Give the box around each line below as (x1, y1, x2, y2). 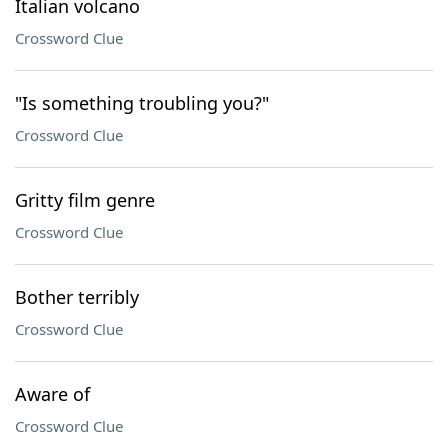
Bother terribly (15, 285, 139, 309)
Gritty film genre (15, 188, 155, 212)
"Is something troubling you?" (15, 91, 269, 115)
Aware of (15, 382, 90, 406)
